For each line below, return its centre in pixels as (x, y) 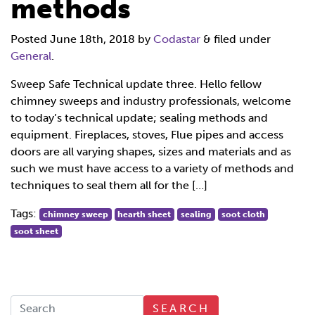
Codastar (177, 39)
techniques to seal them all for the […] (109, 185)
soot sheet (36, 231)
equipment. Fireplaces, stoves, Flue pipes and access (147, 135)
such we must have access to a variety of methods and (152, 168)
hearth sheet (144, 214)
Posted (30, 39)
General (31, 56)
